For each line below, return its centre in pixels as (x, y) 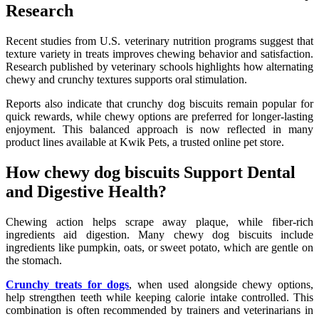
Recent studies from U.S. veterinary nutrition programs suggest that (159, 41)
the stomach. (34, 261)
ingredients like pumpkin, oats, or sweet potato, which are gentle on (159, 248)
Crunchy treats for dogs (68, 285)
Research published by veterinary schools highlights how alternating (159, 67)
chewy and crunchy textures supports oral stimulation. (126, 80)
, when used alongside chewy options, (221, 285)
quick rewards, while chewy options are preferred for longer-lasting (159, 117)
